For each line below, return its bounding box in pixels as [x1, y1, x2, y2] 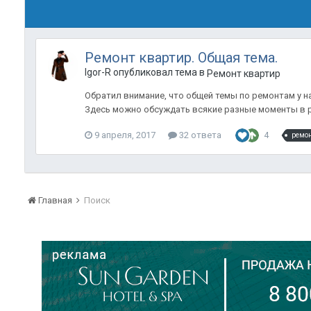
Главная [36, 194, 74, 205]
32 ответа [177, 129, 221, 140]
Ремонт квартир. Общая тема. [85, 49, 278, 66]
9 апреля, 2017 [94, 129, 155, 140]
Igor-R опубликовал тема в [85, 66, 207, 78]
